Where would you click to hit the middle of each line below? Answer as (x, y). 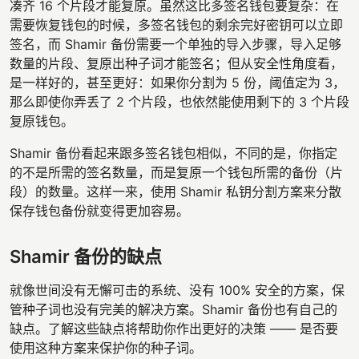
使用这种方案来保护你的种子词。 (106, 347)
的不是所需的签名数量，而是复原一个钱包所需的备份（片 (176, 172)
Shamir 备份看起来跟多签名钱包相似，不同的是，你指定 (173, 153)
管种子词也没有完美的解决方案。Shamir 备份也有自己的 (173, 309)
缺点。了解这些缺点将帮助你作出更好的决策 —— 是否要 (174, 328)
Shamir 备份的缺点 (86, 256)
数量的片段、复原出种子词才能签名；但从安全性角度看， (176, 63)
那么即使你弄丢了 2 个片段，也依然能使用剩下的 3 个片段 (179, 101)
